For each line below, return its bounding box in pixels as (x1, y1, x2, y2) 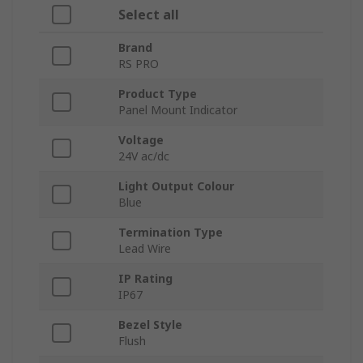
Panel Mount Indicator (118, 102, 237, 118)
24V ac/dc (118, 148, 169, 164)
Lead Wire (118, 241, 171, 257)
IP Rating (118, 271, 173, 287)
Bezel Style (118, 317, 182, 333)
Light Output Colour (118, 178, 234, 194)
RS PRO (118, 56, 159, 72)
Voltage (118, 132, 164, 148)
